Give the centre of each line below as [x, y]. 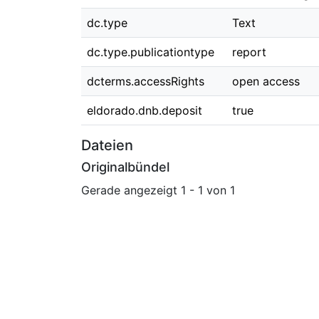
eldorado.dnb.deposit [145, 110]
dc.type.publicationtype [151, 52]
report [249, 52]
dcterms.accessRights [146, 81]
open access [266, 81]
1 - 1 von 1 [208, 190]
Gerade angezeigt [131, 190]
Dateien [107, 145]
